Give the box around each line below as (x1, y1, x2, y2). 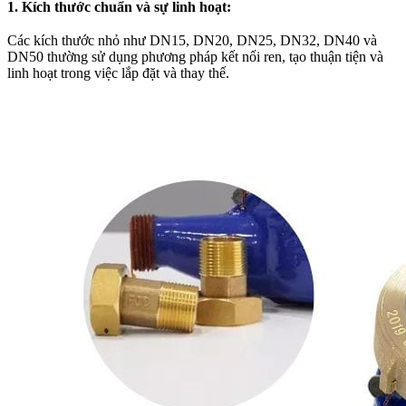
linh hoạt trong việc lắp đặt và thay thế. (7, 65, 229, 82)
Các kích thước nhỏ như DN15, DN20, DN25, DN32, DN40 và (7, 33, 377, 49)
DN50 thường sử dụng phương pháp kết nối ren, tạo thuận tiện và (7, 49, 383, 65)
